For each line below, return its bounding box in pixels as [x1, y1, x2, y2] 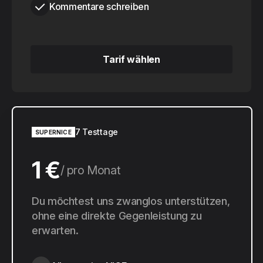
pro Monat [66, 163, 121, 177]
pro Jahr [82, 197, 124, 211]
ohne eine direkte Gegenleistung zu [32, 210, 202, 222]
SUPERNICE [35, 128, 72, 136]
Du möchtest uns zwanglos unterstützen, [32, 195, 230, 207]
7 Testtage [75, 127, 119, 137]
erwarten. [32, 224, 79, 237]
